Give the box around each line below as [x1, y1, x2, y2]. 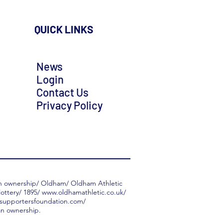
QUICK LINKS [34, 23, 93, 36]
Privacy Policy [36, 99, 103, 112]
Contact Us [36, 86, 89, 99]
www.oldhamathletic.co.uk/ [41, 188, 126, 197]
